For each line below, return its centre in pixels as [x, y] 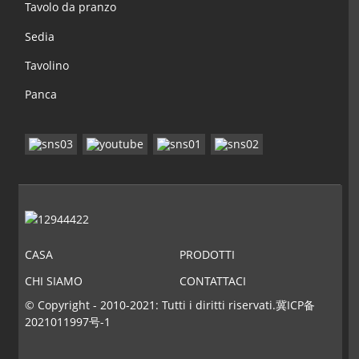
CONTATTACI [212, 280]
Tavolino [47, 65]
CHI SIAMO [54, 280]
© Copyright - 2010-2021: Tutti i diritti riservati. [151, 305]
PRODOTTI [207, 254]
